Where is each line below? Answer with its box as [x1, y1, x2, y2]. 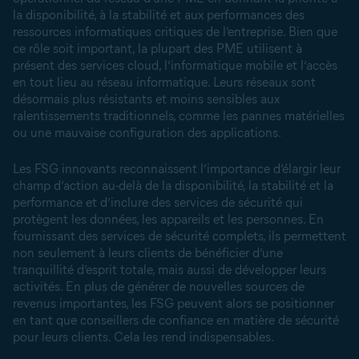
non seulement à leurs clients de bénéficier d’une [13, 245, 283, 260]
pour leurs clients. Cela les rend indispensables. [13, 329, 274, 345]
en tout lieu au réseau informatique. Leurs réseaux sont [13, 75, 316, 90]
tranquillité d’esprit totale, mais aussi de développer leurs [13, 262, 326, 277]
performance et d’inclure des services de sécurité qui [13, 195, 303, 210]
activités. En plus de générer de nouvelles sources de [13, 279, 305, 294]
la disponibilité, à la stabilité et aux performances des [13, 7, 305, 22]
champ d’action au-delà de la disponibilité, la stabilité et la [13, 178, 333, 193]
